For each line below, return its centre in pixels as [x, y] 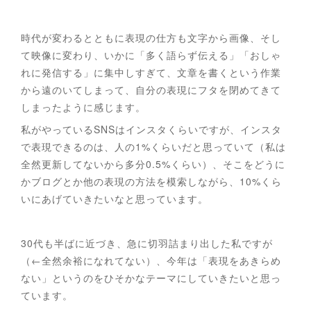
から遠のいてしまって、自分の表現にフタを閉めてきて [151, 89]
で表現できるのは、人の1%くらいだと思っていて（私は [153, 146]
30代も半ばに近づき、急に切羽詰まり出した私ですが [147, 243]
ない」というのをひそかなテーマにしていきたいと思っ [151, 277]
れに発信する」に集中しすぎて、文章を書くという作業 [151, 72]
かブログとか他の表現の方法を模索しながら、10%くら [151, 181]
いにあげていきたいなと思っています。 [116, 198]
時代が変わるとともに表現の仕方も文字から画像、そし [151, 37]
